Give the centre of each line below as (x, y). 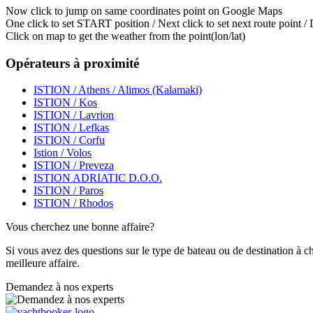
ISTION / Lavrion (74, 115)
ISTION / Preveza (74, 166)
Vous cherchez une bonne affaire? (80, 227)
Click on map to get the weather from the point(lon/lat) (125, 36)
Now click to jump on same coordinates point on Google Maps (144, 10)
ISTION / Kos (65, 103)
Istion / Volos (63, 153)
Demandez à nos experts (59, 287)
